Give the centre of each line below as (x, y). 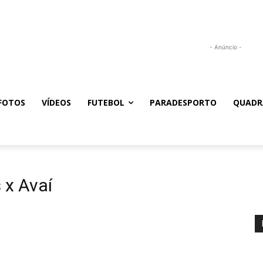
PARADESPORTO (183, 103)
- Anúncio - (225, 47)
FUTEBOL (106, 103)
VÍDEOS (56, 103)
